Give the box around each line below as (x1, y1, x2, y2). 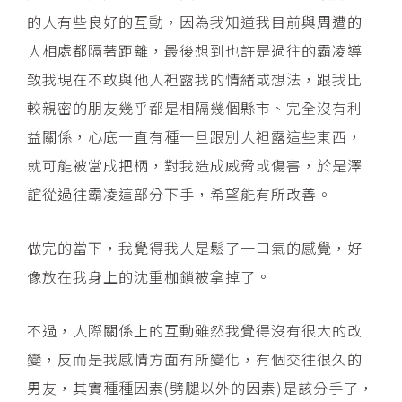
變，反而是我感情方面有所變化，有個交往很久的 (27, 348, 363, 371)
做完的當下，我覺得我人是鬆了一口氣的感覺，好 (27, 237, 363, 259)
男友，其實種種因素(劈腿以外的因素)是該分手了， (27, 377, 374, 399)
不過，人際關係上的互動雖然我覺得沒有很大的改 (27, 319, 363, 342)
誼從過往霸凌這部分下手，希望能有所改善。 (27, 183, 332, 205)
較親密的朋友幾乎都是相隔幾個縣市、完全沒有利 (27, 97, 363, 119)
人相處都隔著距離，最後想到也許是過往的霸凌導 (27, 39, 363, 62)
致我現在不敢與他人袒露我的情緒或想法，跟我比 (27, 68, 363, 91)
